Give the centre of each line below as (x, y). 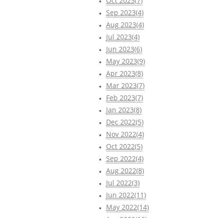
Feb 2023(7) (124, 97)
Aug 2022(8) (125, 170)
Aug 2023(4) (125, 24)
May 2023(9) (125, 61)
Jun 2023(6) (124, 49)
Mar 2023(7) (125, 85)
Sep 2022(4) (125, 158)
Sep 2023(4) (125, 12)
